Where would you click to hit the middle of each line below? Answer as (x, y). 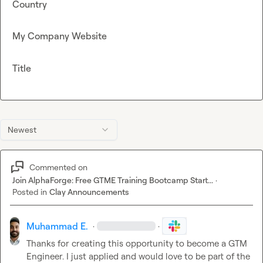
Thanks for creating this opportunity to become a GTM (137, 244)
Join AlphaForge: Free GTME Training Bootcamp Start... (113, 180)
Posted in (30, 192)
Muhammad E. (58, 226)
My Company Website (60, 36)
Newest (22, 130)
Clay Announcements (89, 192)
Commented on (58, 167)
